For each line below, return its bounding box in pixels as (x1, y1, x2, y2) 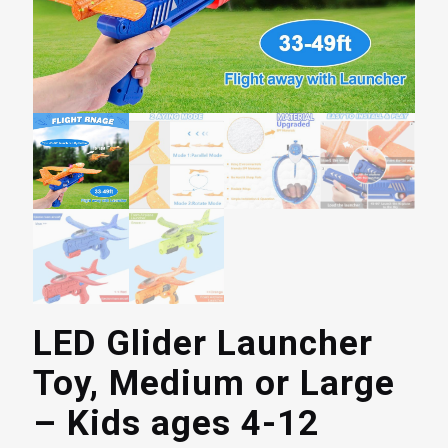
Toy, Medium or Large (33, 363, 395, 405)
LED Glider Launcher (33, 323, 373, 365)
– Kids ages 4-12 (33, 403, 319, 445)
